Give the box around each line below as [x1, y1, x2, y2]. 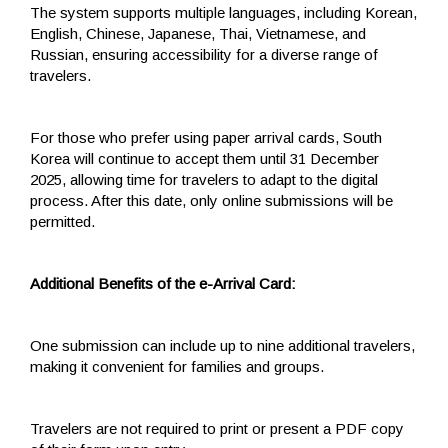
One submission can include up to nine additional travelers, [30, 336, 415, 354]
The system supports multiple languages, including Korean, [30, 3, 417, 21]
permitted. [30, 212, 95, 230]
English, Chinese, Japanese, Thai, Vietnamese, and [30, 24, 366, 42]
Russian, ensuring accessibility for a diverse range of [30, 45, 378, 63]
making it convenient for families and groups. [30, 357, 324, 375]
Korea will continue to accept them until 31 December [30, 149, 379, 167]
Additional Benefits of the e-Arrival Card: [30, 274, 295, 292]
